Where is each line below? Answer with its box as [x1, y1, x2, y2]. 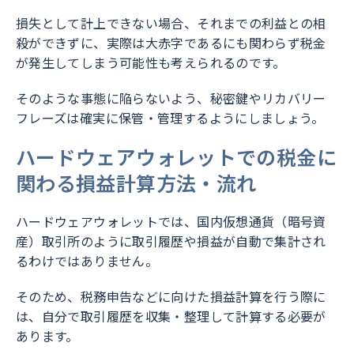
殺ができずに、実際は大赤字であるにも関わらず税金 [16, 33, 326, 53]
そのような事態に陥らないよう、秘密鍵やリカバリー [16, 88, 326, 108]
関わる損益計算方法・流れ [16, 168, 257, 198]
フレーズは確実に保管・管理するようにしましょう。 [16, 108, 325, 128]
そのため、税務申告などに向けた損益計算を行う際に [16, 287, 326, 307]
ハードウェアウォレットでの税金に [16, 142, 337, 171]
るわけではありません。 [16, 251, 159, 271]
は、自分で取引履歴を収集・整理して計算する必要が [16, 307, 326, 326]
